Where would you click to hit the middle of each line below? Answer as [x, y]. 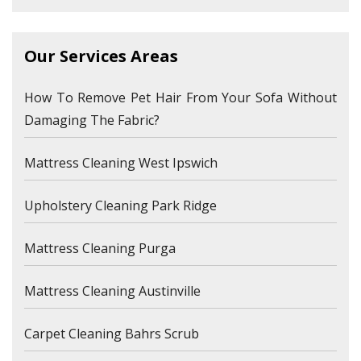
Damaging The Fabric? [92, 120]
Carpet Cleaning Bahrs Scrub [112, 334]
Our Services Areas [101, 56]
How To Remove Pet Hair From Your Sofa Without [180, 98]
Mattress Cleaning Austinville [112, 291]
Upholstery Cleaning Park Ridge [120, 206]
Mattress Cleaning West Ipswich [121, 163]
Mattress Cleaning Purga [100, 249]
